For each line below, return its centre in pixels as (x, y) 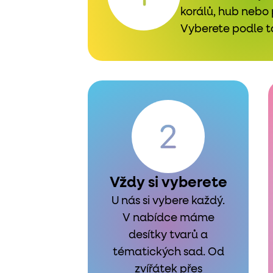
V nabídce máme (168, 218)
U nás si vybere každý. (168, 201)
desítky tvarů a (168, 235)
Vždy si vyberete (168, 183)
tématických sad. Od (168, 252)
